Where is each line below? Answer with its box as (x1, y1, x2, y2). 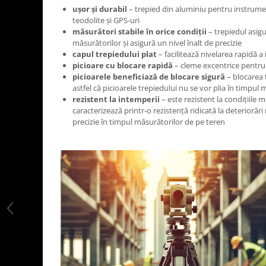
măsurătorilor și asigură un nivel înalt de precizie (72, 37, 242, 48)
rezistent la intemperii (72, 94, 160, 104)
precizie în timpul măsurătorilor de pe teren (72, 116, 225, 127)
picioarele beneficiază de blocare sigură (72, 71, 225, 82)
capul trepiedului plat (72, 49, 157, 59)
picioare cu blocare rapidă (72, 60, 173, 71)
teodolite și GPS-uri (72, 15, 140, 26)
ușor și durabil (72, 4, 127, 14)
